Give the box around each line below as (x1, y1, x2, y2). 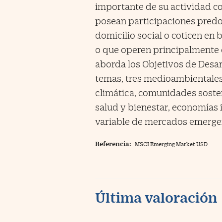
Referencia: (95, 140, 131, 147)
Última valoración (95, 189, 218, 205)
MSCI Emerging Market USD (135, 141, 208, 147)
